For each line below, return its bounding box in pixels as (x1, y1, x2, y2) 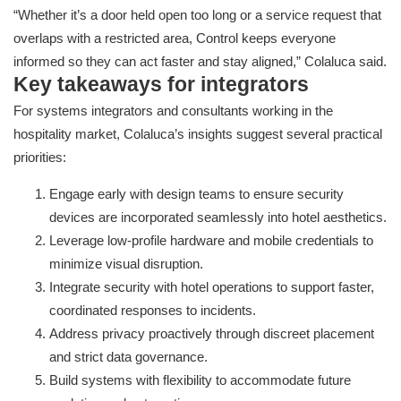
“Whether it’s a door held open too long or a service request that (13, 7, 381, 23)
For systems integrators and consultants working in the (13, 103, 333, 119)
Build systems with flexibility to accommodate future (49, 372, 351, 388)
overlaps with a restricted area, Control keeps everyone (13, 30, 336, 47)
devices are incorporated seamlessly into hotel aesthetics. (49, 209, 387, 226)
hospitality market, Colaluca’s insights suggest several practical (13, 126, 382, 142)
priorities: (13, 149, 66, 166)
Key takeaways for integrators (13, 73, 309, 97)
